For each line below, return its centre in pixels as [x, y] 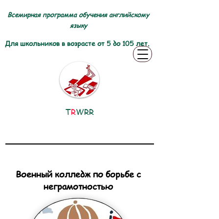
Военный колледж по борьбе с [78, 174]
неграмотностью [78, 186]
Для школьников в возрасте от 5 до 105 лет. [77, 43]
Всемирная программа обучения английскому [78, 14]
